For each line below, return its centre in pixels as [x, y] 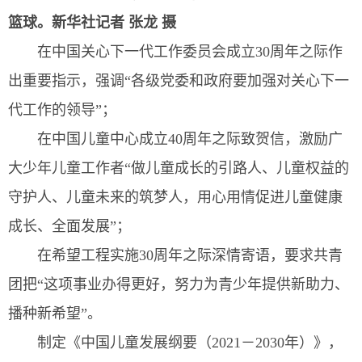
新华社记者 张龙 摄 [114, 23]
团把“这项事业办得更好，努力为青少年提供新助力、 [179, 285]
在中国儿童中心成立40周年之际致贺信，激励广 [190, 139]
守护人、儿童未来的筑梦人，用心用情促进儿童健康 [175, 198]
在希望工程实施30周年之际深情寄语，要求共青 [190, 256]
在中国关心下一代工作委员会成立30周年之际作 [190, 52]
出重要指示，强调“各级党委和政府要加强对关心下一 [179, 81]
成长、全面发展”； [69, 227]
